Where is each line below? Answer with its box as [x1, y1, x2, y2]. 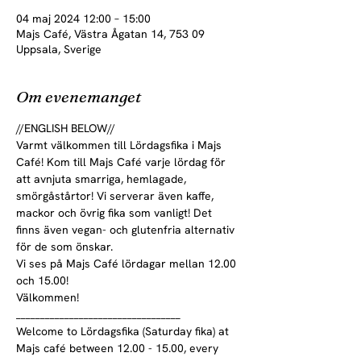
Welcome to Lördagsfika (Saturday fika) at [16, 324, 232, 338]
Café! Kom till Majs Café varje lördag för [16, 155, 229, 169]
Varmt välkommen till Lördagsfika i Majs [16, 138, 225, 152]
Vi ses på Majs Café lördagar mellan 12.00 [16, 256, 239, 271]
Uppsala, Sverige [16, 42, 102, 56]
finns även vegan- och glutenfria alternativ [16, 222, 238, 237]
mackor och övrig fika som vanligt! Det [16, 205, 215, 220]
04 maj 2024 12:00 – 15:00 [16, 11, 151, 26]
